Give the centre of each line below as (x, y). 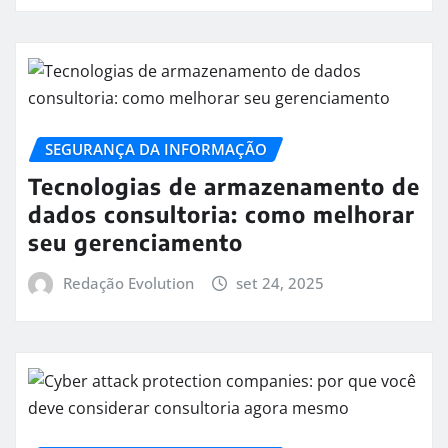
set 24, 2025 (280, 282)
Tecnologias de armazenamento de (224, 185)
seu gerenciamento (135, 241)
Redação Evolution (128, 282)
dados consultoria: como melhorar (221, 213)
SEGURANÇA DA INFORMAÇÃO (156, 149)
